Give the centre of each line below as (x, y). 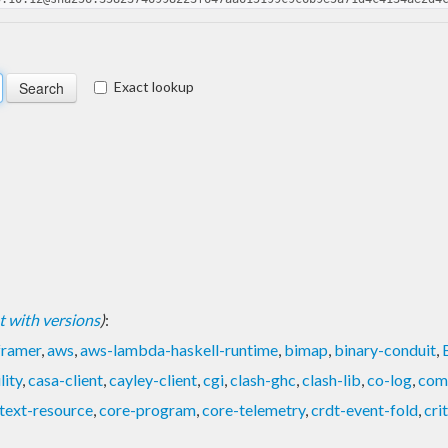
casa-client (65, 379)
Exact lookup (154, 86)
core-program (147, 409)
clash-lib (331, 379)
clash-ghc (263, 379)
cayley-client (153, 379)
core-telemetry (253, 409)
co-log (389, 379)
